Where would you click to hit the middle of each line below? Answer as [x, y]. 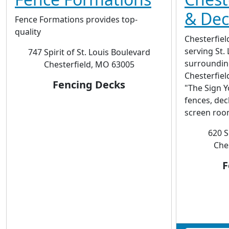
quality [28, 32]
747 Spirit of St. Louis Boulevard [89, 52]
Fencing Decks [89, 85]
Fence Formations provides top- [76, 19]
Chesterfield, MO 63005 [89, 64]
